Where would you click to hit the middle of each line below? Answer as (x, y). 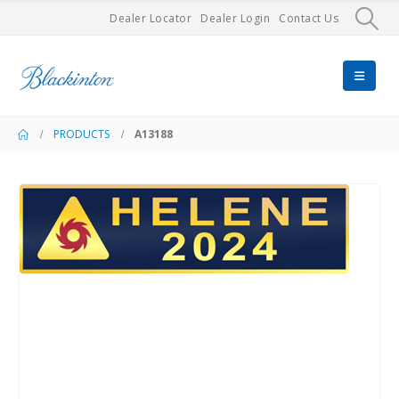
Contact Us (309, 18)
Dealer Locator (151, 18)
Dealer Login (236, 18)
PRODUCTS (81, 134)
